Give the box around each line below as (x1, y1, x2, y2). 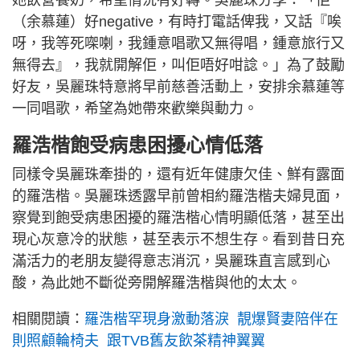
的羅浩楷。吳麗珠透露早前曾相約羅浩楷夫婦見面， (12, 187, 345, 204)
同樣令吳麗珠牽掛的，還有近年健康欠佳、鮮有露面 (12, 166, 345, 182)
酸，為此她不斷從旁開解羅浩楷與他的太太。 (12, 274, 301, 291)
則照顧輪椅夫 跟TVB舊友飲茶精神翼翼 (12, 332, 265, 349)
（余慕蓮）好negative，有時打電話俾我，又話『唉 (12, 13, 342, 30)
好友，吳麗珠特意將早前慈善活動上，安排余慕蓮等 (12, 78, 345, 95)
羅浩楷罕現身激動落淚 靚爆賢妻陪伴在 (84, 310, 338, 327)
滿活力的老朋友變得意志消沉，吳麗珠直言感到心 (12, 252, 330, 269)
